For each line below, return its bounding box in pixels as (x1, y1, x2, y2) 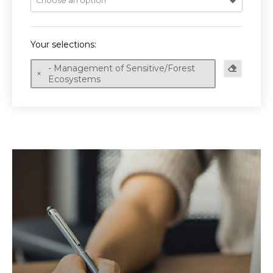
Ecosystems (48, 74, 101, 85)
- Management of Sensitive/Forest (48, 63, 195, 74)
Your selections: (30, 39, 96, 50)
